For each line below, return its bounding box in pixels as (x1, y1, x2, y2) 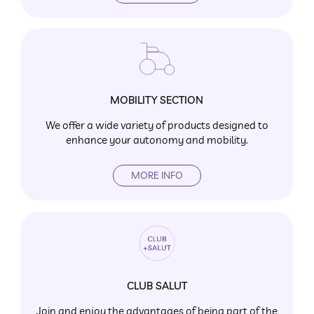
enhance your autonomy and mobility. (65, 132, 248, 146)
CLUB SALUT (126, 278, 187, 292)
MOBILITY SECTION (110, 93, 204, 107)
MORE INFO (130, 168, 183, 182)
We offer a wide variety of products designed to (45, 118, 268, 132)
